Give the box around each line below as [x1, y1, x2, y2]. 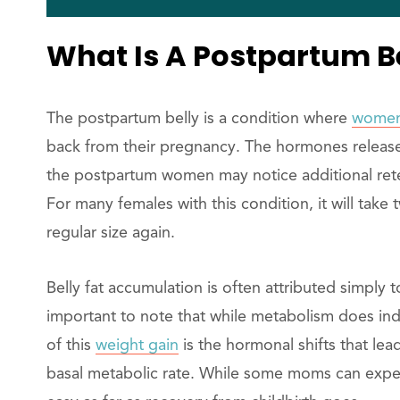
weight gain [96, 337, 179, 354]
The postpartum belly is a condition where [46, 110, 352, 127]
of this [46, 337, 96, 354]
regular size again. [46, 224, 175, 241]
